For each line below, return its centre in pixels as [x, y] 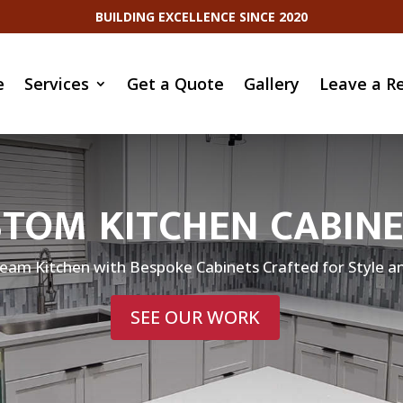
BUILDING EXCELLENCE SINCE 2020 [201, 17]
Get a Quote [176, 84]
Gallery [272, 84]
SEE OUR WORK [195, 317]
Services [57, 84]
